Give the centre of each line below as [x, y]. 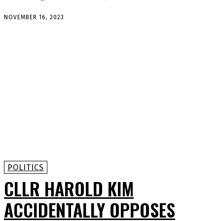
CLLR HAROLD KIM [69, 188]
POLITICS [26, 167]
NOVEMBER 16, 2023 [34, 18]
